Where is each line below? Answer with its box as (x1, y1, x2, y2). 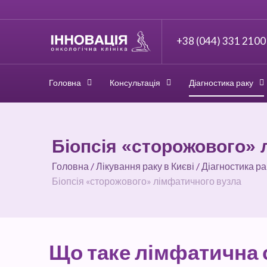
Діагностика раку (189, 77, 253, 88)
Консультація (110, 77, 160, 88)
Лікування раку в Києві (96, 160, 194, 172)
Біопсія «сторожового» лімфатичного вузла (52, 175, 241, 187)
